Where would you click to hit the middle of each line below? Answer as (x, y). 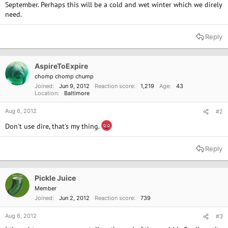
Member (46, 188)
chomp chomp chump (64, 76)
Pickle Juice (55, 178)
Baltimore (77, 93)
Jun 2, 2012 (74, 198)
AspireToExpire (61, 66)
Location (46, 93)
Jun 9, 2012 (74, 86)
